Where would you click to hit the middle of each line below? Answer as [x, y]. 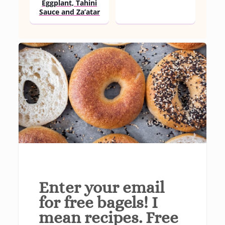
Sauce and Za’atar [69, 12]
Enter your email [101, 187]
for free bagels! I [98, 202]
